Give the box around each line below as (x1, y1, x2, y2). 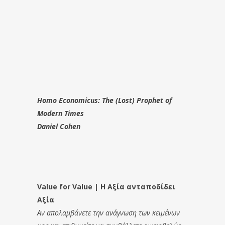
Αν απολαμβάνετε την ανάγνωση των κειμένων (37, 208, 180, 218)
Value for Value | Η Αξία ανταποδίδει (37, 182, 175, 192)
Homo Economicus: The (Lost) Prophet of (37, 95, 172, 105)
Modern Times (37, 108, 84, 119)
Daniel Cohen (37, 122, 80, 132)
